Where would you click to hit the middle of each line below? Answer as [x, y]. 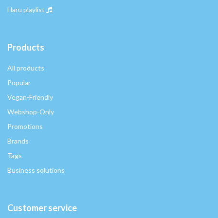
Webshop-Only [31, 112]
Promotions [25, 127]
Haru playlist [26, 10]
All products [26, 68]
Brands [18, 141]
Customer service [42, 208]
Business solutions [36, 170]
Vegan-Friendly [30, 97]
